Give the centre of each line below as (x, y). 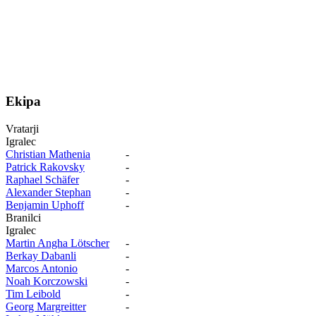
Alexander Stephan (48, 192)
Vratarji (22, 128)
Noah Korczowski (47, 281)
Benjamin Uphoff (45, 205)
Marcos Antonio (42, 268)
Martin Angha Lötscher (57, 243)
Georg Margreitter (46, 306)
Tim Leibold (33, 293)
